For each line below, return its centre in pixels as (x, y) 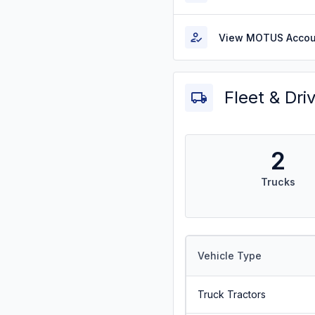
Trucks (278, 182)
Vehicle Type (229, 255)
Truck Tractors (231, 294)
